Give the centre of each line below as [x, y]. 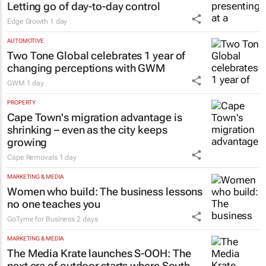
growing [27, 142]
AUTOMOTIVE [26, 41]
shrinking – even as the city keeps [87, 130]
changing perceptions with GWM [86, 68]
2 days [87, 219]
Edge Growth [28, 22]
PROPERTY [22, 103]
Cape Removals [32, 158]
